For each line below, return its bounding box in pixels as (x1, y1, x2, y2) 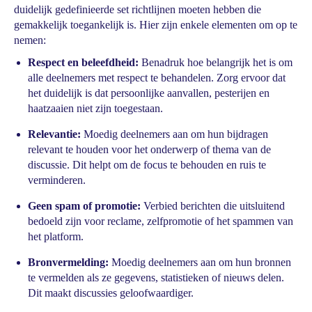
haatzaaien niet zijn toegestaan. (28, 102, 163, 114)
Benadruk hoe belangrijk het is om (141, 56, 292, 68)
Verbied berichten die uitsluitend (143, 200, 285, 212)
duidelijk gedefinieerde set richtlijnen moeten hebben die (14, 3, 261, 15)
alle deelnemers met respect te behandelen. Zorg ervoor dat (28, 72, 286, 84)
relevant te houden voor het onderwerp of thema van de (28, 143, 271, 155)
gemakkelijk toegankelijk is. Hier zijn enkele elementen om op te (14, 19, 297, 31)
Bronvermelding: (28, 256, 111, 268)
